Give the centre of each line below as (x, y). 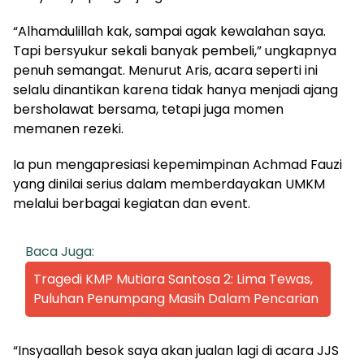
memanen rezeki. (68, 128)
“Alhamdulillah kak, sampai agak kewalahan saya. (169, 31)
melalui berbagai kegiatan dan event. (132, 203)
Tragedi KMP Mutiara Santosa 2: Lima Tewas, (173, 279)
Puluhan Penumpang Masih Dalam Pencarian (176, 298)
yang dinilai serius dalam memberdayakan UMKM (169, 184)
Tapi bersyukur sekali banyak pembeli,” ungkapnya (175, 50)
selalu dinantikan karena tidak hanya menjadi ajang (175, 89)
